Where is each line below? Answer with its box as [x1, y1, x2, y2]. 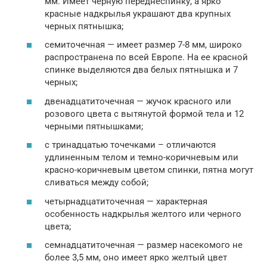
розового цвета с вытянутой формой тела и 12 [45, 108, 244, 119]
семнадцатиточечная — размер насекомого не [45, 240, 243, 251]
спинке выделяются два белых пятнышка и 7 [45, 64, 238, 76]
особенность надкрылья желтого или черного [45, 208, 241, 219]
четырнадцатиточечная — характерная [45, 195, 207, 207]
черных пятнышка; [45, 20, 123, 32]
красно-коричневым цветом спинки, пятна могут [45, 164, 253, 176]
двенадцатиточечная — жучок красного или [45, 95, 231, 107]
